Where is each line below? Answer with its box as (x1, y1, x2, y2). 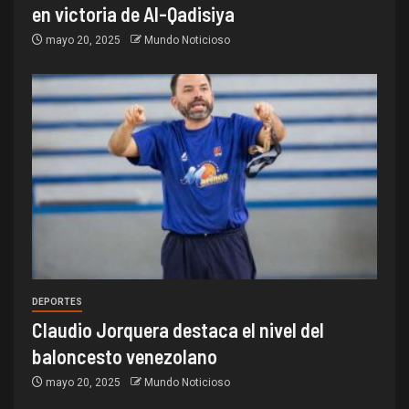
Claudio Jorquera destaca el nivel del (32, 317, 324, 341)
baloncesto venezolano (32, 343, 217, 368)
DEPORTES (32, 296, 82, 307)
